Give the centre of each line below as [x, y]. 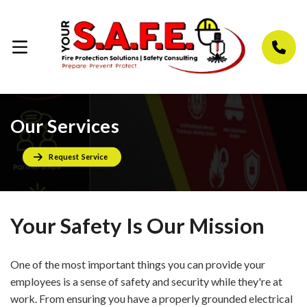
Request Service [78, 157]
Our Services [65, 126]
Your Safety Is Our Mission [137, 226]
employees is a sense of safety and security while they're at [146, 282]
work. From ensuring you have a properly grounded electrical [151, 299]
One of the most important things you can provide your [138, 265]
